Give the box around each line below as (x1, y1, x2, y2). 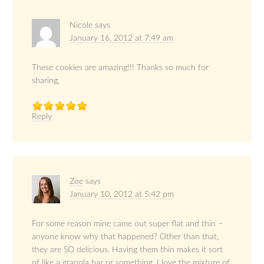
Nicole (70, 21, 93, 30)
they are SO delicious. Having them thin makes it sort (32, 246, 223, 255)
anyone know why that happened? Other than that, (32, 233, 219, 242)
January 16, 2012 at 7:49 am (70, 34, 174, 43)
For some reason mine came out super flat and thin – (32, 220, 223, 229)
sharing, (32, 77, 60, 85)
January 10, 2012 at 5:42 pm (70, 190, 174, 199)
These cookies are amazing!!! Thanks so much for (32, 64, 209, 72)
